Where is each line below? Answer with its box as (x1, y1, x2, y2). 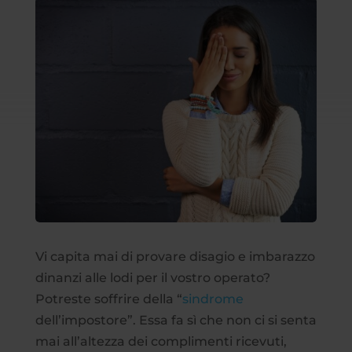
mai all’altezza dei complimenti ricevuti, (35, 333, 287, 349)
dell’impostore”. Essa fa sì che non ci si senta (35, 312, 317, 328)
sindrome (181, 291, 244, 306)
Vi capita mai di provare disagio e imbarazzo (35, 248, 315, 264)
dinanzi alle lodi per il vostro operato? (35, 269, 270, 285)
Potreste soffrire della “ (35, 291, 182, 306)
